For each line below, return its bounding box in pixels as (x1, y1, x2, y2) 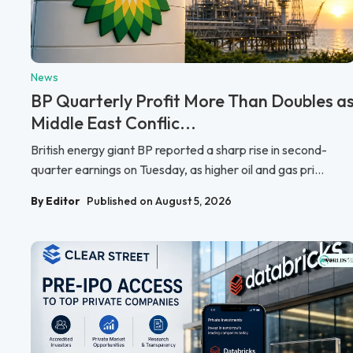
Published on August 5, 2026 (87, 194, 232, 209)
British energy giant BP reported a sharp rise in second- (31, 142, 327, 158)
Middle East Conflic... (31, 112, 196, 135)
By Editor (31, 194, 80, 209)
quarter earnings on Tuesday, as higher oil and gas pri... (31, 162, 324, 178)
